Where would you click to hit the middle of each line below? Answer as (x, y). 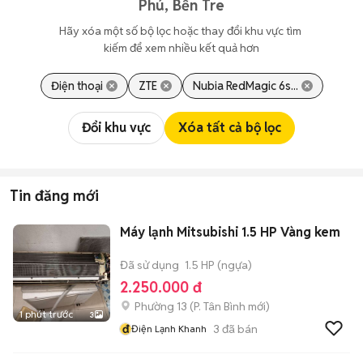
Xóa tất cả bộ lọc (230, 128)
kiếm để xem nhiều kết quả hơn (181, 48)
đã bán (239, 329)
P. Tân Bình (220, 306)
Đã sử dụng (149, 265)
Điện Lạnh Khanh (169, 329)
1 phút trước (46, 314)
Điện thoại (77, 86)
